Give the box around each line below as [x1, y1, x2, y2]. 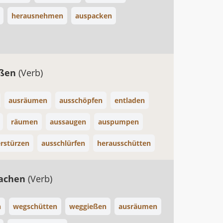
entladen [114, 96, 145, 105]
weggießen [69, 202, 107, 211]
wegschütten [13, 202, 57, 211]
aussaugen [50, 117, 86, 126]
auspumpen [98, 117, 139, 126]
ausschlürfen [41, 138, 85, 148]
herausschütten [97, 138, 151, 148]
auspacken [75, 11, 112, 20]
